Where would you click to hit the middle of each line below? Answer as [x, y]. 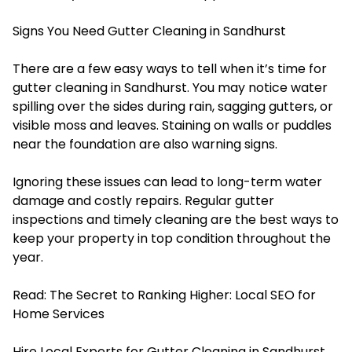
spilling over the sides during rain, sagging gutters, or [173, 106]
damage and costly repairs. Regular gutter [143, 200]
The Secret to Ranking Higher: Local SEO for [183, 295]
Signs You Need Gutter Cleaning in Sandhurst [149, 31]
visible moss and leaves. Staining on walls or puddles [172, 125]
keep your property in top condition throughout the [172, 238]
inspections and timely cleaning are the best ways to [176, 219]
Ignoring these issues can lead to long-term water [167, 181]
